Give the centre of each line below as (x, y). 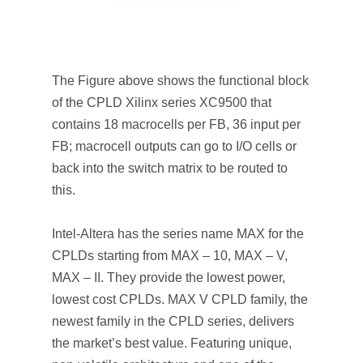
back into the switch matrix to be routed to (170, 168)
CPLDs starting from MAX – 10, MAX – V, (170, 256)
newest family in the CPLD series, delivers (173, 321)
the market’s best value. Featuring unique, (172, 343)
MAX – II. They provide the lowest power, (169, 278)
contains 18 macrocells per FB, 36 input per (176, 124)
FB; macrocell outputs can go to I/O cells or (174, 146)
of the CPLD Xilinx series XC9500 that (162, 102)
